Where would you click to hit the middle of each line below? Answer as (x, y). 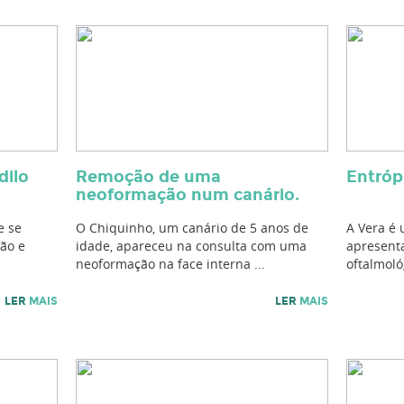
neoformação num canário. (188, 195)
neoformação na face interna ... (170, 264)
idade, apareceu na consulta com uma (191, 246)
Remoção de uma (148, 177)
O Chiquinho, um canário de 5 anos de (192, 228)
